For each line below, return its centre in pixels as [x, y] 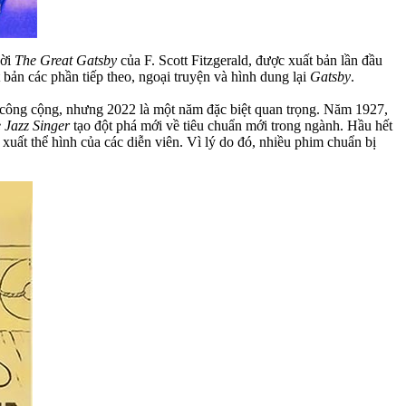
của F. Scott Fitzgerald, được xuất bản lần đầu [250, 60]
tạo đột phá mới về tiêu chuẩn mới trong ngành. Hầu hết [231, 125]
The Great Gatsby [66, 60]
